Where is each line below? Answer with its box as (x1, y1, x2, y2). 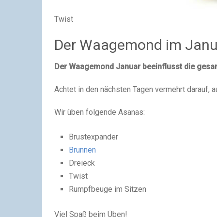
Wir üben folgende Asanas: (54, 108, 145, 117)
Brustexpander (69, 132, 119, 141)
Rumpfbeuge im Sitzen (69, 185, 147, 194)
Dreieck (69, 158, 95, 168)
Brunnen (69, 145, 96, 155)
